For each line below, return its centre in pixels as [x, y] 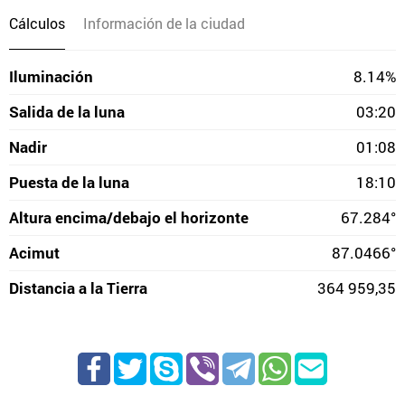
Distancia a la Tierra [78, 288]
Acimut [34, 253]
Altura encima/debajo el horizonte [129, 217]
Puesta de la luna [69, 182]
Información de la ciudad [164, 23]
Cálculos [37, 23]
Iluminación [51, 76]
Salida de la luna [67, 112]
